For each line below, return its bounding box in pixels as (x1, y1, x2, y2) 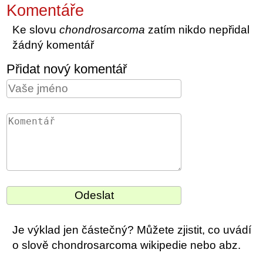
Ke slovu (12, 23, 60, 36)
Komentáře (6, 1, 85, 19)
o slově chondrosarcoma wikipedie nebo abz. (12, 238, 241, 251)
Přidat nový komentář (6, 61, 127, 76)
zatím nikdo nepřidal (145, 23, 250, 36)
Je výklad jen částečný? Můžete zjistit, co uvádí (12, 223, 252, 236)
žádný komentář (12, 38, 95, 51)
